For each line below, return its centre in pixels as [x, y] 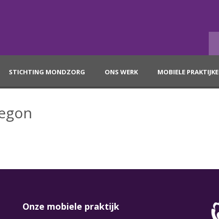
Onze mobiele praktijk [71, 206]
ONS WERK [121, 72]
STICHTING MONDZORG [47, 72]
